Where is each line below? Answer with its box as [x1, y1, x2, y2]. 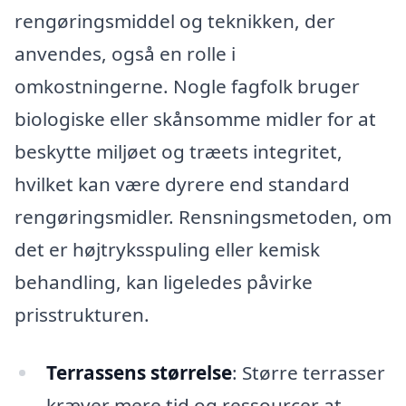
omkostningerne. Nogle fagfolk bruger [14, 73, 360, 99]
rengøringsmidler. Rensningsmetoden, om [14, 204, 391, 229]
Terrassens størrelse [45, 359, 232, 385]
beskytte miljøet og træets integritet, [14, 139, 343, 164]
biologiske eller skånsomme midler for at [14, 106, 376, 131]
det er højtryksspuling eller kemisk [14, 237, 320, 262]
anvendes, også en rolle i [14, 41, 236, 66]
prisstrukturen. [14, 302, 150, 327]
